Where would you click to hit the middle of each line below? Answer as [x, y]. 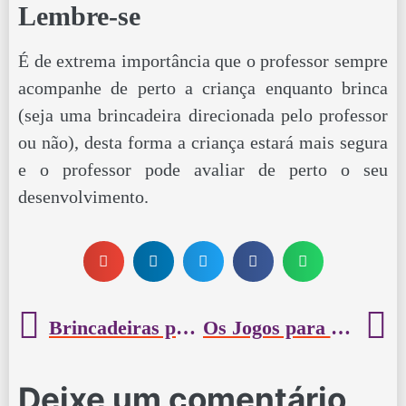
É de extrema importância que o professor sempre [203, 60]
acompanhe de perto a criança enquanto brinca [203, 87]
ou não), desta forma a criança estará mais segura [203, 142]
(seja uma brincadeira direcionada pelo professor [203, 115]
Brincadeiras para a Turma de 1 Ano [186, 327]
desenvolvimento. [83, 196]
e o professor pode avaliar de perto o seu [203, 169]
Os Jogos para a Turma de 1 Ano [340, 327]
